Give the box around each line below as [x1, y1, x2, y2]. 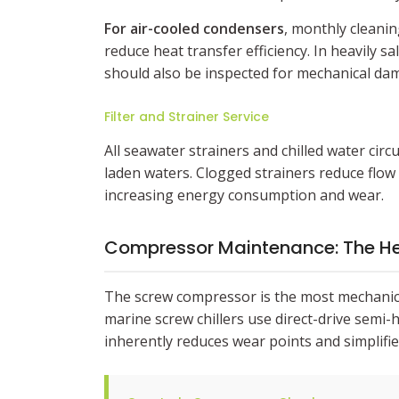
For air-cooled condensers [104, 19, 284, 38]
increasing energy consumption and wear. [104, 185, 384, 205]
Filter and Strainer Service [104, 108, 269, 126]
